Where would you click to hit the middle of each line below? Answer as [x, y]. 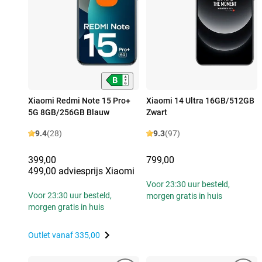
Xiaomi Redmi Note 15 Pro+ [79, 101]
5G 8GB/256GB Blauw [69, 113]
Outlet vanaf [51, 235]
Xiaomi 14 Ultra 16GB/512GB [200, 101]
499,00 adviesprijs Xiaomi [81, 171]
